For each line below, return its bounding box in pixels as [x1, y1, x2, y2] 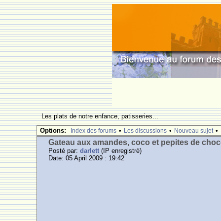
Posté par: [48, 147, 80, 154]
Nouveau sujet [174, 127, 214, 134]
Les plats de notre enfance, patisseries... [41, 112, 161, 120]
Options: [40, 127, 67, 134]
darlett [80, 147, 100, 154]
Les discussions [124, 127, 167, 134]
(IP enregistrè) [99, 147, 142, 154]
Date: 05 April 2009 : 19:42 [48, 154, 125, 162]
